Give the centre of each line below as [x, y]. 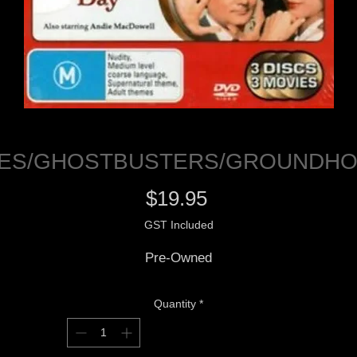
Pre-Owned [178, 258]
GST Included [178, 225]
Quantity [175, 304]
